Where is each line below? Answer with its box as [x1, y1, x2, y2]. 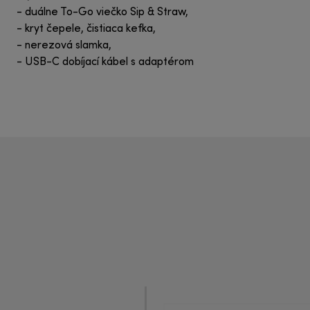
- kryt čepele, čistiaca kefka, [17, 24, 156, 35]
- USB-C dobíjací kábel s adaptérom [17, 57, 194, 69]
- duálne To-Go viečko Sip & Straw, [17, 7, 188, 19]
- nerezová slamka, [17, 40, 111, 52]
